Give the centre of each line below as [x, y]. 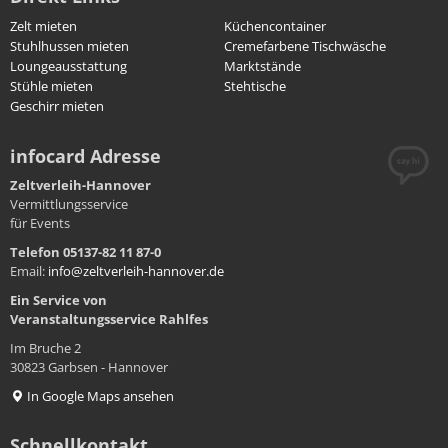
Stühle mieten [51, 86]
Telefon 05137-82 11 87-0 [85, 252]
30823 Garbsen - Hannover [89, 367]
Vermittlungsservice [69, 204]
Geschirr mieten [57, 106]
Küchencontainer [275, 26]
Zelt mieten [43, 26]
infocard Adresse [85, 156]
